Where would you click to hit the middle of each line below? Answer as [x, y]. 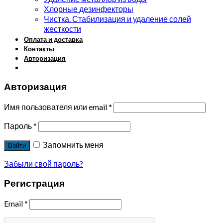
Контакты [39, 49]
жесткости [62, 29]
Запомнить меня [73, 144]
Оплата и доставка [53, 40]
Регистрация [34, 183]
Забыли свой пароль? [44, 163]
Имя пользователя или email [56, 107]
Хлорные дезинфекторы [89, 9]
